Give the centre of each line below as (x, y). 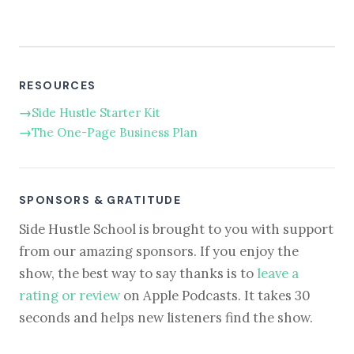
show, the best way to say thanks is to (138, 273)
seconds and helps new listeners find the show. (166, 317)
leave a (278, 273)
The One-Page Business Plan (115, 133)
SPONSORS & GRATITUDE (100, 200)
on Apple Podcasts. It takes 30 (215, 295)
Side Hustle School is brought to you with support (176, 229)
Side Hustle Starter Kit (96, 113)
